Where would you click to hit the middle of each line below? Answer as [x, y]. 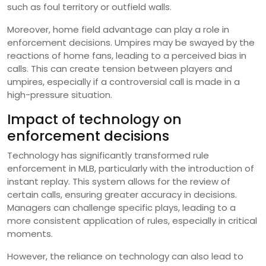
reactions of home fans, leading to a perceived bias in [127, 55]
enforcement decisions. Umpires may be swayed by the [131, 42]
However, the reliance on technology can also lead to [125, 256]
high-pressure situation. [60, 94]
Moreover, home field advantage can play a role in [118, 29]
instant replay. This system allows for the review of [119, 181]
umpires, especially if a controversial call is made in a [123, 81]
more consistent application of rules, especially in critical [132, 220]
